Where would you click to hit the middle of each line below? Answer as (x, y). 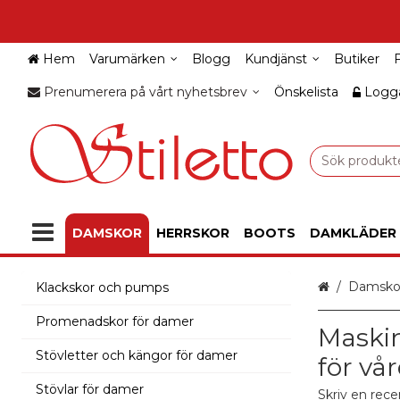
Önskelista (306, 92)
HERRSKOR (193, 233)
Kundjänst (275, 59)
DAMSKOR (107, 233)
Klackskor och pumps (102, 287)
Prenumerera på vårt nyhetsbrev (146, 92)
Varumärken (127, 59)
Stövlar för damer (90, 389)
